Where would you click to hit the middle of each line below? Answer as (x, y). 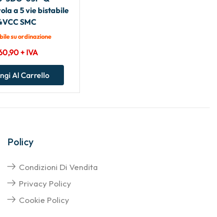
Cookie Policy (44, 200)
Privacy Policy (45, 183)
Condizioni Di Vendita (58, 167)
